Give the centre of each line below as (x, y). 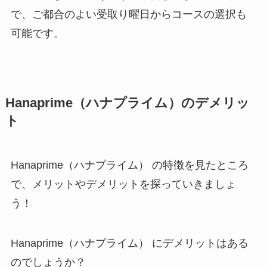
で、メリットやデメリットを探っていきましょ (123, 184)
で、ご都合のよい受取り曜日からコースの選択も (128, 14)
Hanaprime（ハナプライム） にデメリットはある (129, 243)
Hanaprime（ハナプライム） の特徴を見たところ (129, 165)
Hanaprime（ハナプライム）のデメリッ (127, 103)
